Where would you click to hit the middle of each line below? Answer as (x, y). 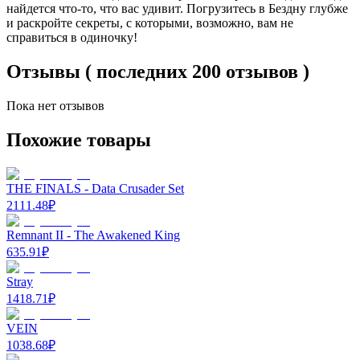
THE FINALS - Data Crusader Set (95, 188)
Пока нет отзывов (55, 105)
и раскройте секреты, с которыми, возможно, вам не (150, 22)
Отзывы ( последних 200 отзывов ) (158, 71)
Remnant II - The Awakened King (93, 235)
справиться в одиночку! (72, 37)
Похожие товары (79, 139)
